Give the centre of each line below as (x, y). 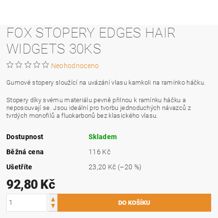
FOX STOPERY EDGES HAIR (91, 33)
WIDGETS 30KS (54, 49)
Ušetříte (19, 167)
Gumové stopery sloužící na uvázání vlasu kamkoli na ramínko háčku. (107, 82)
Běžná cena (25, 152)
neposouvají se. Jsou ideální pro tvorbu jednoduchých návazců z (99, 108)
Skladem (103, 136)
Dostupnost (25, 136)
